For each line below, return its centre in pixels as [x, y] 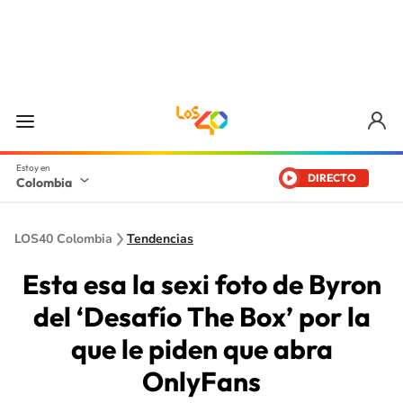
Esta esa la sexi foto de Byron [201, 284]
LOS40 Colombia [63, 239]
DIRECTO [332, 178]
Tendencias [160, 239]
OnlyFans [201, 381]
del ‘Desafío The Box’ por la [201, 317]
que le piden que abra [201, 349]
